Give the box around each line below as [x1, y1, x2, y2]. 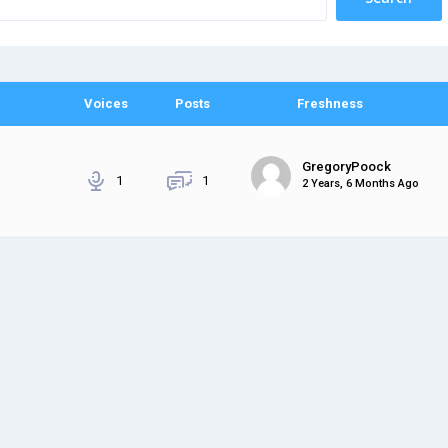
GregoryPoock [302, 159, 392, 175]
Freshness [297, 95, 363, 111]
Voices [84, 95, 129, 111]
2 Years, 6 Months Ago [302, 177, 420, 191]
